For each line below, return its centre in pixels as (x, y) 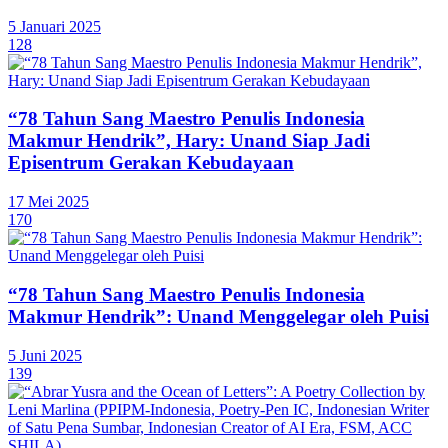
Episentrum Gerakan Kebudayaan (151, 163)
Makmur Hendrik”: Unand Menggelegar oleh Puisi (218, 316)
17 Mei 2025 (48, 202)
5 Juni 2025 (45, 355)
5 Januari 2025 (54, 26)
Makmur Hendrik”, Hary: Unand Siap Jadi (189, 141)
